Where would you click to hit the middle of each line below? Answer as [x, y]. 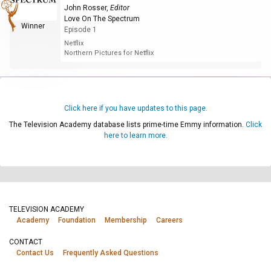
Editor [119, 8]
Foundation [77, 220]
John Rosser [85, 8]
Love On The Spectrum [102, 18]
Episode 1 [80, 29]
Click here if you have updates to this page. [135, 108]
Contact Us [35, 253]
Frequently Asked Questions [111, 253]
